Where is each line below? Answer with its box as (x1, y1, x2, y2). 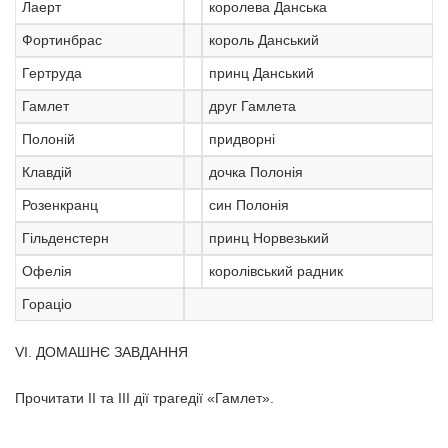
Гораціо (21, 296, 72, 312)
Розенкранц (21, 197, 98, 213)
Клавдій (21, 164, 72, 180)
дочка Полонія (208, 164, 303, 180)
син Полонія (208, 197, 289, 213)
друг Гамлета (208, 98, 296, 114)
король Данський (208, 32, 319, 48)
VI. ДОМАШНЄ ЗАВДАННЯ (15, 344, 188, 360)
